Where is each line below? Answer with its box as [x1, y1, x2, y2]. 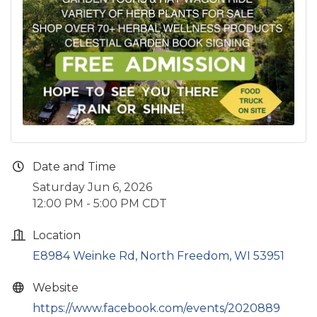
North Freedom [140, 249, 229, 263]
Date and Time [33, 160, 116, 174]
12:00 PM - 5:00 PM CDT [33, 197, 167, 211]
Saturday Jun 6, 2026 [33, 180, 152, 195]
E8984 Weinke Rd [33, 249, 135, 263]
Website [33, 281, 79, 295]
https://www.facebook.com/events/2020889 [33, 301, 280, 316]
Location [33, 229, 81, 243]
